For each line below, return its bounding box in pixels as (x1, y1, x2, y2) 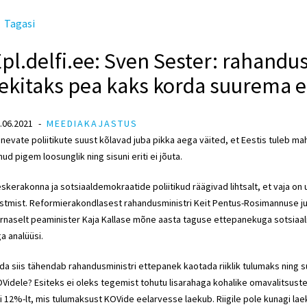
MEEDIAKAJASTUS (47, 117, 138, 130)
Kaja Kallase (82, 213, 131, 225)
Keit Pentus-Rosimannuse (194, 197, 299, 209)
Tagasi (4, 16, 35, 30)
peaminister (31, 213, 82, 225)
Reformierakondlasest (29, 197, 122, 209)
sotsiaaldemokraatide (60, 180, 151, 193)
